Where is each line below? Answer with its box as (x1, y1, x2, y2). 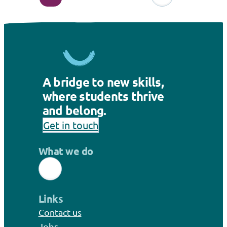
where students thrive (42, 88, 164, 104)
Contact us (38, 207, 82, 218)
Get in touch (43, 118, 98, 131)
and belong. (42, 102, 106, 118)
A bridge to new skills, (42, 73, 164, 90)
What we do (38, 144, 93, 158)
